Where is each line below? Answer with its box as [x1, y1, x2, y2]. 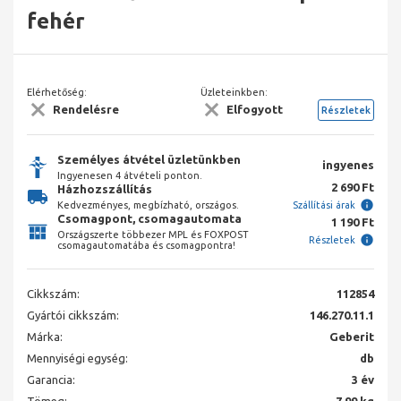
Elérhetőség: [27, 86, 87, 98]
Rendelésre [53, 103, 119, 116]
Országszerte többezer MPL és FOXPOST [57, 229, 249, 241]
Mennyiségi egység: [27, 352, 128, 365]
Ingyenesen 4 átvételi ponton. [57, 170, 202, 182]
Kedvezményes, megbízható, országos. [57, 200, 239, 211]
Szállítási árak [293, 200, 355, 211]
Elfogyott [226, 103, 283, 116]
